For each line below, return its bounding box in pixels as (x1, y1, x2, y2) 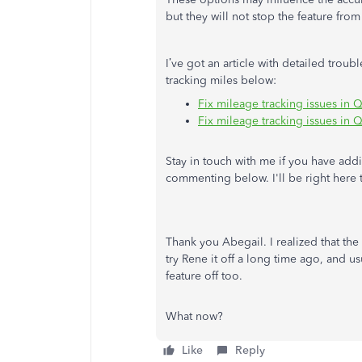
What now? (166, 309, 223, 323)
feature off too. (166, 269, 246, 283)
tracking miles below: (166, 74, 276, 87)
